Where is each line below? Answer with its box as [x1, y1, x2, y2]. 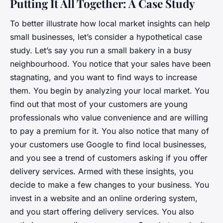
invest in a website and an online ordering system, [10, 193, 198, 203]
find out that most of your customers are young [10, 99, 188, 109]
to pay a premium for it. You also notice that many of [10, 125, 209, 136]
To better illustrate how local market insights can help [10, 18, 210, 28]
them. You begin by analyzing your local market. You [10, 85, 209, 96]
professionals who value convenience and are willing [10, 112, 208, 122]
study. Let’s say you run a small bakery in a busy [10, 45, 192, 55]
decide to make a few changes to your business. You [10, 179, 209, 190]
